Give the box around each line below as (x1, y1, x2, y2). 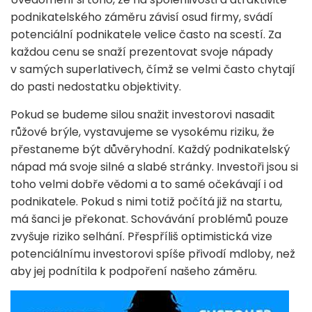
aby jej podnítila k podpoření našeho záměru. (10, 263, 257, 279)
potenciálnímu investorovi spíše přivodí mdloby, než (10, 245, 295, 262)
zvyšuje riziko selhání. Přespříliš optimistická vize (10, 228, 272, 244)
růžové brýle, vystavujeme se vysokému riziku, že (10, 123, 274, 140)
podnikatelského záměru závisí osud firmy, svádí (10, 8, 273, 25)
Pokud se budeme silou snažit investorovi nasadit (10, 106, 275, 123)
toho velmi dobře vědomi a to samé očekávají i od (10, 175, 283, 192)
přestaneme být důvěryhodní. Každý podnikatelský (10, 141, 290, 157)
